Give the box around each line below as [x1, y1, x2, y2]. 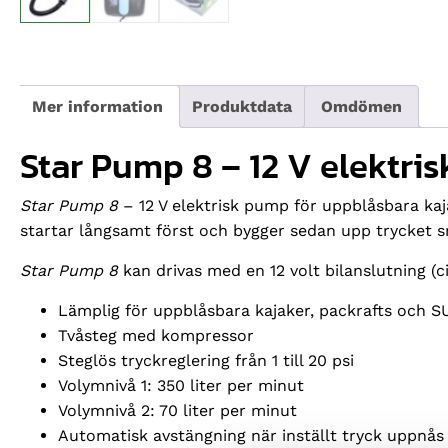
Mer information [32, 97, 163, 117]
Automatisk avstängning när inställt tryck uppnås [58, 426, 444, 446]
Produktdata [192, 97, 292, 117]
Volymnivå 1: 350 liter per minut [58, 376, 304, 396]
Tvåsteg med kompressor [58, 326, 254, 346]
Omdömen [321, 97, 402, 117]
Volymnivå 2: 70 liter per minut [58, 401, 297, 421]
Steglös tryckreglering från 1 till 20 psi [58, 351, 354, 371]
